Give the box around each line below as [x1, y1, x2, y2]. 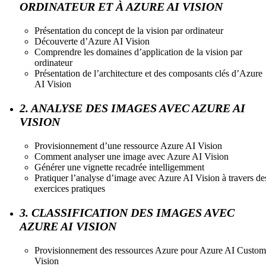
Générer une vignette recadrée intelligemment [34, 161, 204, 172]
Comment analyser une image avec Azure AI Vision [34, 151, 229, 161]
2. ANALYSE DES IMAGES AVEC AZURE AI [20, 101, 245, 115]
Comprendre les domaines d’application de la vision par [34, 46, 242, 57]
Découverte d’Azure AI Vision [34, 36, 150, 46]
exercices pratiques [34, 183, 105, 194]
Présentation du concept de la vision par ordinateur [34, 25, 223, 36]
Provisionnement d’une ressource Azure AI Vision [34, 140, 222, 151]
